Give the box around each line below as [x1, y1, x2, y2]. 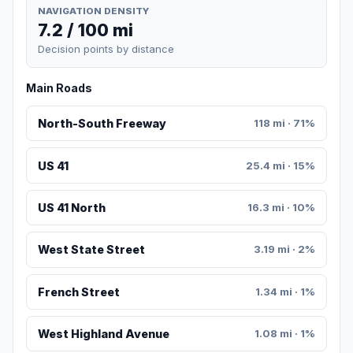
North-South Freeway [37, 117, 166, 131]
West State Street [37, 243, 145, 257]
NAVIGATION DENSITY [38, 5, 149, 17]
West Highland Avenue [37, 327, 169, 341]
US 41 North [37, 201, 106, 215]
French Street [37, 284, 120, 299]
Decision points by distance [38, 43, 174, 56]
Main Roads [26, 81, 92, 95]
